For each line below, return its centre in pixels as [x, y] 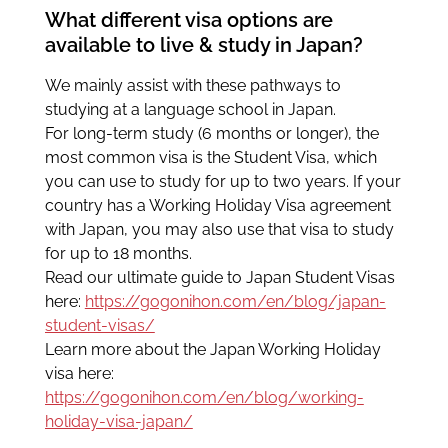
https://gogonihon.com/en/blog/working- [204, 397]
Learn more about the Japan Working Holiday [212, 349]
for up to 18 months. [118, 253]
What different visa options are [188, 19]
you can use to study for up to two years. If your [222, 181]
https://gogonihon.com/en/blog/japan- [235, 301]
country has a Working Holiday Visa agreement [217, 205]
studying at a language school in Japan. [190, 109]
